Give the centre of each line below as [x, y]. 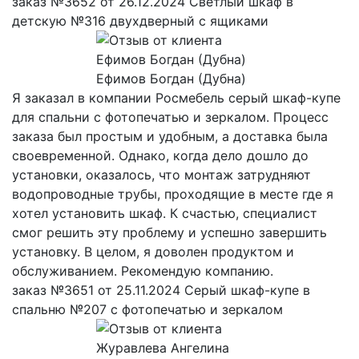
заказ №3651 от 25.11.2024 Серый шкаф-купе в [161, 290]
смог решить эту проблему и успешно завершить [169, 232]
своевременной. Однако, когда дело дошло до [160, 155]
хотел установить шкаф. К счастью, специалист [165, 213]
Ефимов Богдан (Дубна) [171, 78]
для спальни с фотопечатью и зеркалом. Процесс [170, 117]
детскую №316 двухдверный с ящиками [140, 20]
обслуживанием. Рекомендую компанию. [143, 270]
